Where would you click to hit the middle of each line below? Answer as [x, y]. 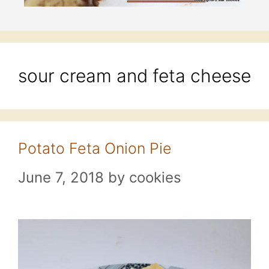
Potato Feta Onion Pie [95, 149]
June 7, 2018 [61, 178]
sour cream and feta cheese [134, 76]
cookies [155, 178]
